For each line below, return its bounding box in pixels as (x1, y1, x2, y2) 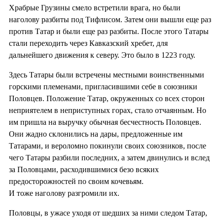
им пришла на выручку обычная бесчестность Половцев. (9, 117, 201, 126)
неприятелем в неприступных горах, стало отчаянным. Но (9, 106, 206, 114)
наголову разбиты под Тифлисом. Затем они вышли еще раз (9, 15, 211, 24)
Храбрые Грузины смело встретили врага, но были (9, 3, 181, 12)
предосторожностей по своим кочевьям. (9, 177, 144, 185)
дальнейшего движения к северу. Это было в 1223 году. (9, 50, 195, 59)
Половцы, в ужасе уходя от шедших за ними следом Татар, (9, 208, 207, 217)
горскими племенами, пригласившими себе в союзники (9, 82, 197, 91)
